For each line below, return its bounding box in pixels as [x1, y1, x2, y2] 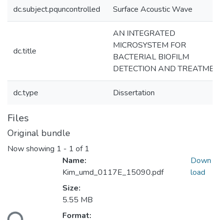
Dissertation [113, 87, 155, 98]
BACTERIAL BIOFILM [113, 52, 189, 62]
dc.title [13, 46, 36, 56]
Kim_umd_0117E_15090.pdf [62, 167, 164, 178]
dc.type [13, 87, 38, 98]
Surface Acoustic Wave [113, 4, 192, 15]
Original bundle [7, 127, 70, 139]
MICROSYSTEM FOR [113, 40, 186, 51]
